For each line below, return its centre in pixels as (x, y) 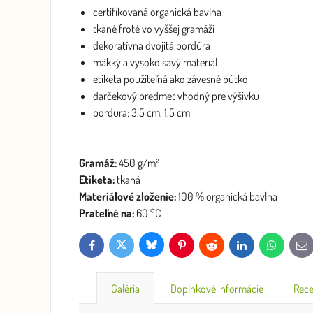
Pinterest (196, 248)
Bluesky (164, 248)
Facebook (106, 248)
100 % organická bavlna (227, 196)
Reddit (221, 248)
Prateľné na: (107, 213)
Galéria (125, 289)
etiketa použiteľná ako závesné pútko (170, 79)
